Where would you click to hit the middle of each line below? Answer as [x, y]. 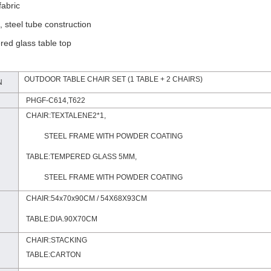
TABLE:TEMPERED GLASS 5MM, [78, 157]
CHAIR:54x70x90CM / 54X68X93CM [83, 198]
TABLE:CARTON [50, 255]
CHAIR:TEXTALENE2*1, [62, 116]
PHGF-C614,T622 [52, 100]
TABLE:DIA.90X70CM [58, 219]
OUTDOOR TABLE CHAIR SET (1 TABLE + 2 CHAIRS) [111, 79]
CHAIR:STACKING [53, 240]
